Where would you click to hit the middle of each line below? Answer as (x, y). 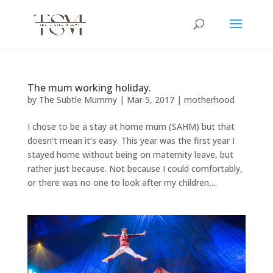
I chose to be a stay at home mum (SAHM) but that (131, 126)
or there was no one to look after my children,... (122, 183)
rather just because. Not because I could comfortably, (135, 168)
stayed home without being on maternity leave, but (130, 154)
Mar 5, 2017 (150, 100)
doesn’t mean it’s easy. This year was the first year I (131, 140)
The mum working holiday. (89, 88)
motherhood (209, 100)
